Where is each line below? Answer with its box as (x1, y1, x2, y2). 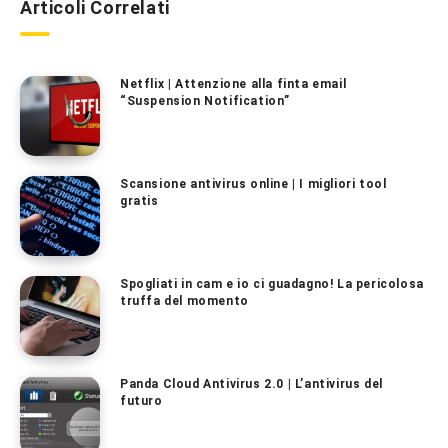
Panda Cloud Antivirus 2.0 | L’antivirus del (120, 377, 383, 392)
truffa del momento (120, 294, 249, 309)
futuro (120, 394, 163, 409)
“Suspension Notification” (120, 94, 291, 109)
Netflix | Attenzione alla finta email (120, 77, 347, 92)
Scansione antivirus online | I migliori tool (120, 177, 387, 192)
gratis (120, 194, 159, 209)
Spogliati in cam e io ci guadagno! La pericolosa (120, 277, 424, 292)
